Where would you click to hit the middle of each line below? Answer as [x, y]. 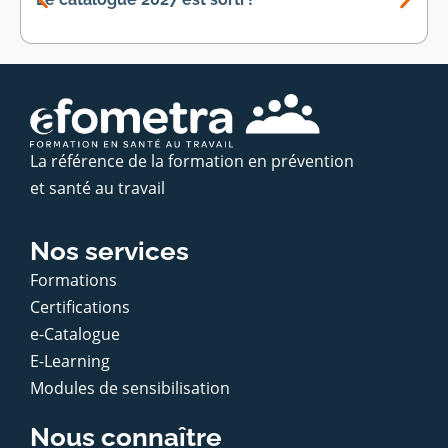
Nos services [109, 251]
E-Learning [70, 361]
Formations [73, 280]
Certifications [80, 307]
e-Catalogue [75, 334]
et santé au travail [97, 188]
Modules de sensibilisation [130, 388]
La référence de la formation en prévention [192, 161]
